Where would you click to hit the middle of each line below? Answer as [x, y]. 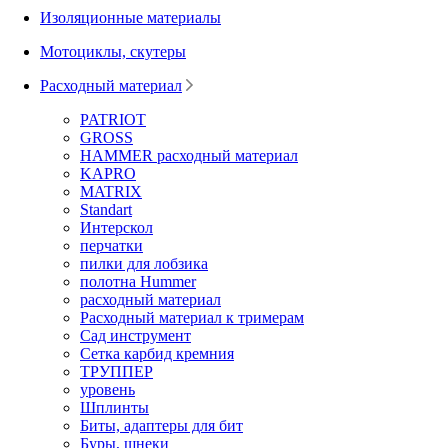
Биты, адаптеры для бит [161, 425]
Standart [106, 209]
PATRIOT [113, 119]
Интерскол [116, 227]
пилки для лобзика [144, 263]
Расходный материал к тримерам [192, 317]
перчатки [111, 245]
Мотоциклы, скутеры [113, 51]
